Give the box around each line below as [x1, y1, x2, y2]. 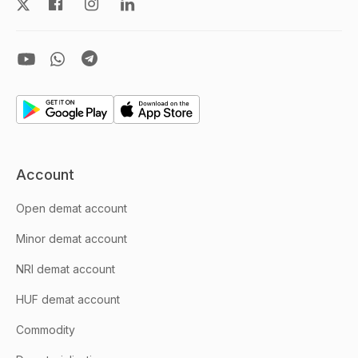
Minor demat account [16, 232, 127, 245]
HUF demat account [16, 292, 120, 306]
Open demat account [16, 201, 127, 215]
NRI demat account [16, 262, 115, 276]
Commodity [16, 323, 75, 336]
